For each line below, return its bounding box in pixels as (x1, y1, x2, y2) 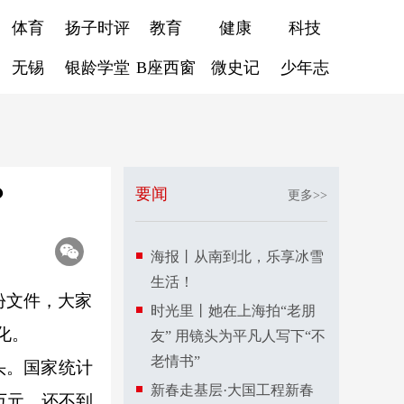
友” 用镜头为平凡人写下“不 (151, 328, 326, 344)
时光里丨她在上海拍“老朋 (151, 303, 316, 318)
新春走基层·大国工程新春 (151, 382, 314, 398)
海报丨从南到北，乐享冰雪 (151, 249, 324, 264)
